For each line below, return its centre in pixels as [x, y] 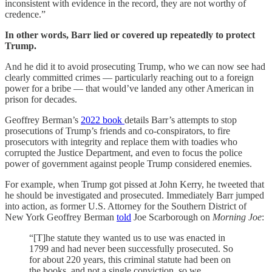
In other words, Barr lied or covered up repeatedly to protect [130, 35]
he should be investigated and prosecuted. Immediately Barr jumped [134, 195]
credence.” [25, 14]
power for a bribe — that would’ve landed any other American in [129, 88]
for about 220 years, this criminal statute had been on [130, 259]
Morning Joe [237, 217]
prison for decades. [41, 99]
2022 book [103, 120]
